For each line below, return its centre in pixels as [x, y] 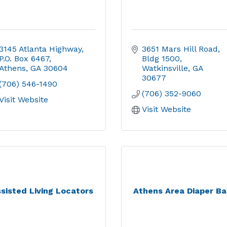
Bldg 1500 [161, 59]
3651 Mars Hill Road [180, 49]
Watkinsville [165, 68]
